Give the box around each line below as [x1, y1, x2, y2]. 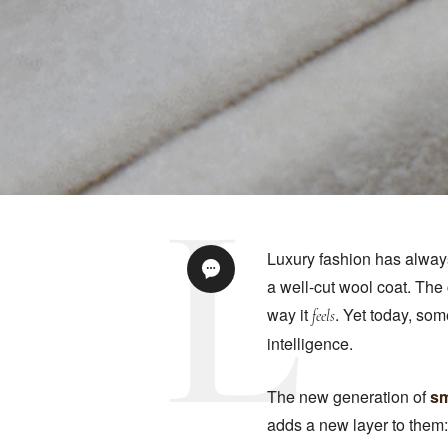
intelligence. [267, 332, 353, 355]
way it [267, 303, 312, 326]
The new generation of [267, 385, 430, 408]
